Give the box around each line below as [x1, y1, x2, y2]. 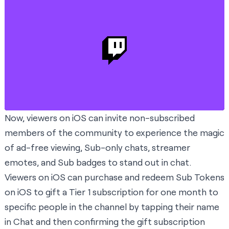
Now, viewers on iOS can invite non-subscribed [5, 112, 195, 124]
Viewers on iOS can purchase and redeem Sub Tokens [5, 171, 224, 183]
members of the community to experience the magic [5, 127, 224, 139]
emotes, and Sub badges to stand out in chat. [5, 156, 191, 168]
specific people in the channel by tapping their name [5, 201, 219, 213]
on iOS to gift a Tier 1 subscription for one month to [5, 186, 218, 198]
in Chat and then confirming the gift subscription [5, 216, 205, 227]
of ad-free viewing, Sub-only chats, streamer [5, 142, 190, 153]
